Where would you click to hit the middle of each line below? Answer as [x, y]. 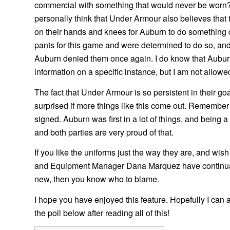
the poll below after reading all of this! [102, 213]
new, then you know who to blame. [97, 179]
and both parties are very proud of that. [104, 132]
